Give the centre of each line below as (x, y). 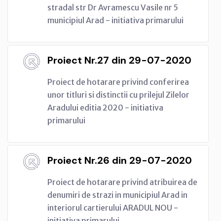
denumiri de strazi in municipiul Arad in (117, 195)
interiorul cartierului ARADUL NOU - (113, 207)
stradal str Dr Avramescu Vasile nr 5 (113, 7)
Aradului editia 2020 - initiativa (105, 107)
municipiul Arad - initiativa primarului (115, 20)
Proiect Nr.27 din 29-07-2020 (119, 60)
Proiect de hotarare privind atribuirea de (122, 182)
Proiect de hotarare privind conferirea (118, 82)
